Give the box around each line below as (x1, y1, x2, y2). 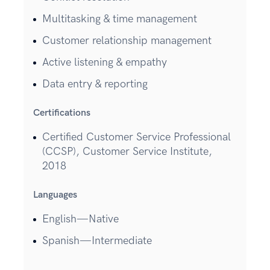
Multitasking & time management (42, 13, 197, 26)
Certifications (33, 107, 90, 119)
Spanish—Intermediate (42, 234, 152, 248)
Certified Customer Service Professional (42, 131, 231, 144)
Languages (33, 189, 77, 201)
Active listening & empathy (42, 56, 167, 69)
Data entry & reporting (42, 78, 148, 91)
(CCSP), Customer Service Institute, (42, 145, 212, 159)
